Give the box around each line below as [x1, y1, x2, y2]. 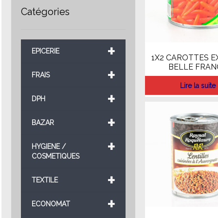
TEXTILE [31, 176, 58, 184]
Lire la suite [180, 81, 216, 90]
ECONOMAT [31, 200, 70, 208]
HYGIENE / [31, 142, 66, 150]
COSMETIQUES [31, 152, 79, 160]
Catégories [20, 5, 70, 18]
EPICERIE [31, 47, 59, 55]
